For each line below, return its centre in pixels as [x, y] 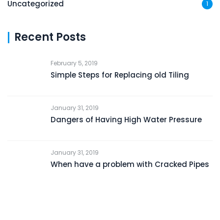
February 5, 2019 [74, 63]
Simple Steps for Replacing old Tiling [120, 75]
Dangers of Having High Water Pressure [126, 120]
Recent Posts [50, 37]
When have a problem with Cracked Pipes [130, 165]
